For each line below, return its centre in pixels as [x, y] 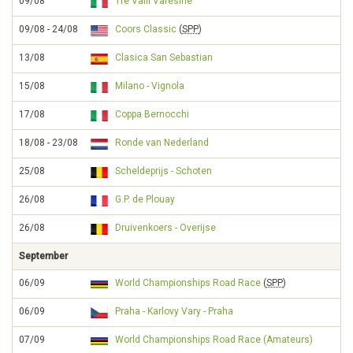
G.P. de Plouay [145, 199]
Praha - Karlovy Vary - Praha [174, 311]
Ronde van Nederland [162, 143]
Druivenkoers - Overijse [165, 228]
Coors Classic [146, 29]
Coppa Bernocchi [152, 114]
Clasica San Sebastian [164, 58]
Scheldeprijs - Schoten [163, 171]
